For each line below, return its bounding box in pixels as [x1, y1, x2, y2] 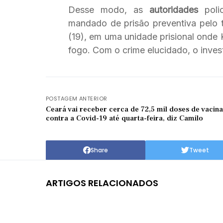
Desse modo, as [68, 4, 149, 15]
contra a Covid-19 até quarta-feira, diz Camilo [46, 113, 203, 123]
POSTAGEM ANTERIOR [46, 94, 108, 103]
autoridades [149, 4, 198, 15]
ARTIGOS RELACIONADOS [46, 176, 158, 189]
